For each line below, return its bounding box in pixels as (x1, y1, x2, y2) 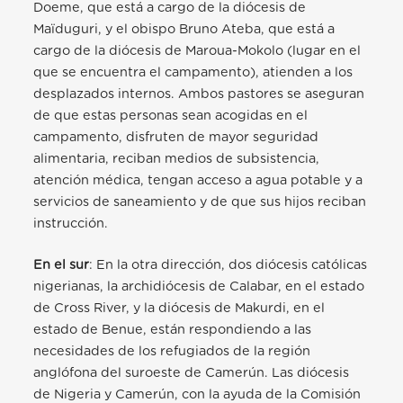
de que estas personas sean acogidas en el (33, 109, 309, 123)
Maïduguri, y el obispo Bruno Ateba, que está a (33, 22, 336, 37)
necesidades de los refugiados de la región (33, 345, 311, 359)
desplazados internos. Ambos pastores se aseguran (33, 87, 365, 102)
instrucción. (33, 217, 109, 231)
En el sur (33, 258, 90, 273)
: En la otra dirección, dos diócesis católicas (89, 258, 368, 273)
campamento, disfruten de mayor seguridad (33, 130, 319, 145)
